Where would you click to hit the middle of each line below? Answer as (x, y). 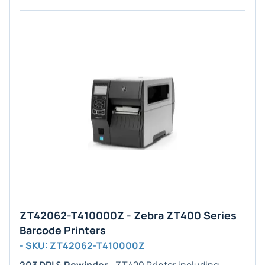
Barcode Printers (63, 230)
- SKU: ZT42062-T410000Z (82, 245)
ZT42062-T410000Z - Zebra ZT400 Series (128, 215)
